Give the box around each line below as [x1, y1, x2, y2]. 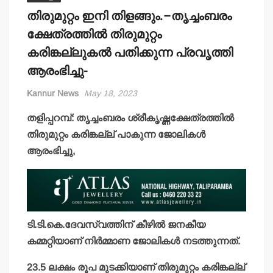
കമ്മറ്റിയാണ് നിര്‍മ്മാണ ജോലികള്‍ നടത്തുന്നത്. [27, 236, 241, 247]
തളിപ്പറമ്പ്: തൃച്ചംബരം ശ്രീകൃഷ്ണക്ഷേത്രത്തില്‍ [27, 113, 235, 124]
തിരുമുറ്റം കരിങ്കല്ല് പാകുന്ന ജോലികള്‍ [27, 129, 206, 140]
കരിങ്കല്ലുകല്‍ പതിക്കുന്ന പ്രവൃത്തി [27, 44, 233, 62]
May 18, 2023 [84, 88, 138, 99]
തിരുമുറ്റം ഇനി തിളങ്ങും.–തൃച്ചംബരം [27, 7, 232, 26]
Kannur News [27, 88, 79, 99]
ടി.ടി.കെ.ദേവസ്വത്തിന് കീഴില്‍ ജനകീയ [27, 219, 206, 230]
